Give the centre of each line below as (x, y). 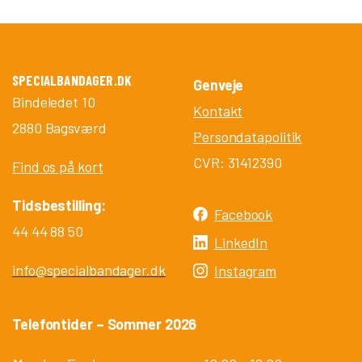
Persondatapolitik (248, 136)
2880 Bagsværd (59, 127)
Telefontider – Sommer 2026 (105, 324)
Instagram (246, 270)
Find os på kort (58, 166)
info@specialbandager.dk (89, 269)
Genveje (219, 84)
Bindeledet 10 (54, 101)
